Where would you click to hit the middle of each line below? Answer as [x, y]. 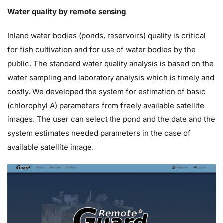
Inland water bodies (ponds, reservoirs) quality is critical [107, 35]
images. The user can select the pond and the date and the [111, 119]
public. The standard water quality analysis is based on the [111, 63]
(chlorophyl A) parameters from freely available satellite [106, 105]
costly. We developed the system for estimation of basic [107, 91]
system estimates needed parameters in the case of [99, 133]
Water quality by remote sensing [67, 11]
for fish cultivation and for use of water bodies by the [102, 49]
